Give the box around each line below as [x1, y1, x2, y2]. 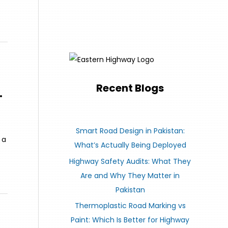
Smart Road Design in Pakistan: [75, 126, 185, 136]
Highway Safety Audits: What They [69, 156, 191, 166]
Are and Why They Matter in [80, 170, 180, 181]
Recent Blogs [96, 81, 164, 96]
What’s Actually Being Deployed [74, 140, 186, 151]
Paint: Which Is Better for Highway [71, 215, 189, 225]
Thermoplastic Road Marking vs [74, 201, 186, 211]
